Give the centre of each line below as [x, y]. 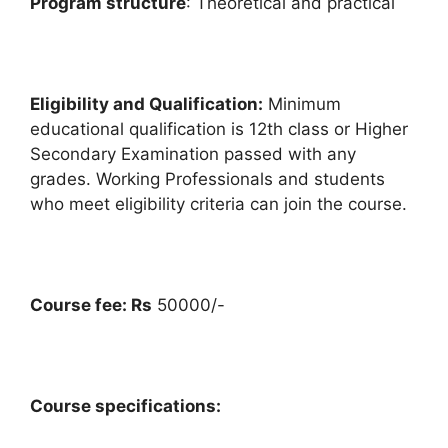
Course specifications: [125, 406]
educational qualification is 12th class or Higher [219, 129]
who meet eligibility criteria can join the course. [218, 204]
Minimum [302, 104]
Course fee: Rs [91, 305]
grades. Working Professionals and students [207, 179]
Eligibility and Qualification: [146, 104]
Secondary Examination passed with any [193, 154]
